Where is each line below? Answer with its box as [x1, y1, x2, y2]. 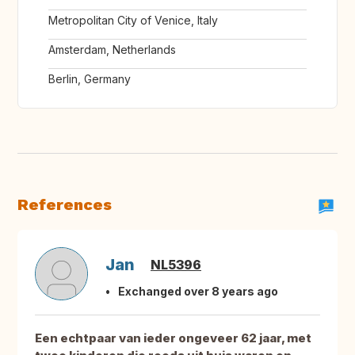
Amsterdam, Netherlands [48, 43, 176, 57]
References [17, 195, 112, 215]
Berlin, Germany [48, 72, 131, 86]
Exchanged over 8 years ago [118, 284, 278, 299]
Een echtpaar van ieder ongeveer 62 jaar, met [35, 330, 311, 346]
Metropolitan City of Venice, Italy [48, 13, 218, 28]
